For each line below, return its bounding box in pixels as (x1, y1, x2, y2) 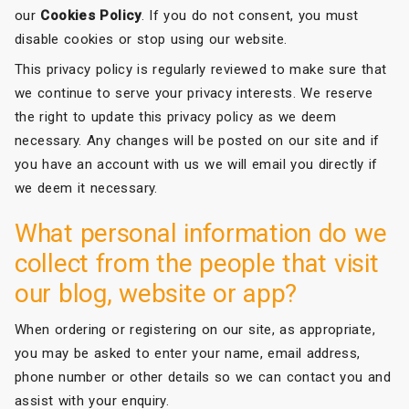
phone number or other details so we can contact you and (15, 368, 391, 385)
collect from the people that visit (15, 247, 379, 278)
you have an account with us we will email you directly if (15, 155, 378, 173)
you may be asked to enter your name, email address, (15, 344, 361, 362)
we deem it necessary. (15, 179, 158, 196)
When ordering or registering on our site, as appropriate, (15, 320, 375, 338)
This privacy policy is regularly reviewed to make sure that (15, 60, 387, 78)
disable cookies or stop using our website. (15, 30, 288, 47)
